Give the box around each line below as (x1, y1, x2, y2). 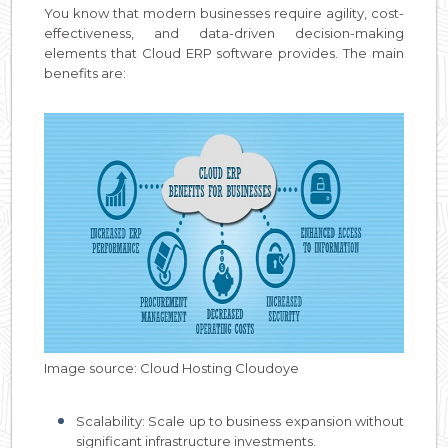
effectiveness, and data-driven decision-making (44, 24, 404, 41)
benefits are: (44, 64, 126, 81)
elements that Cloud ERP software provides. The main (44, 44, 404, 61)
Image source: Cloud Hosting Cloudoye (44, 359, 299, 376)
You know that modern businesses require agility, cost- (44, 4, 404, 21)
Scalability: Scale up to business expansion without (76, 412, 404, 429)
